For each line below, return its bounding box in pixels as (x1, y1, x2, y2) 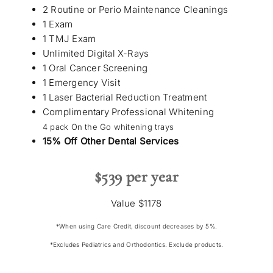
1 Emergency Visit (42, 77, 120, 89)
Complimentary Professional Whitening (42, 106, 214, 118)
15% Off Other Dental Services (42, 135, 179, 147)
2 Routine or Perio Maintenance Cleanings (42, 4, 228, 16)
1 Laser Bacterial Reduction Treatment (42, 91, 207, 104)
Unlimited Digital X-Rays (42, 48, 149, 60)
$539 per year (94, 166, 179, 186)
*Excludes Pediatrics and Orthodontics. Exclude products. (49, 240, 224, 248)
